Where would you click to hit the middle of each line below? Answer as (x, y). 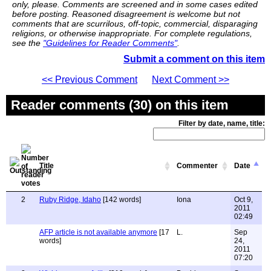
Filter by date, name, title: (222, 123)
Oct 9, (243, 200)
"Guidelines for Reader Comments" (110, 43)
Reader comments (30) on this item (120, 105)
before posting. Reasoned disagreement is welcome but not (126, 14)
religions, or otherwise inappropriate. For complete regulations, (132, 33)
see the (28, 43)
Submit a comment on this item (194, 59)
